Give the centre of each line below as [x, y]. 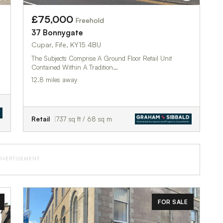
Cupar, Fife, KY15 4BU [66, 44]
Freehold [90, 20]
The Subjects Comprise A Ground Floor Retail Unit [102, 58]
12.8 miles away [54, 79]
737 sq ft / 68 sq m [84, 119]
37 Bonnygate [57, 32]
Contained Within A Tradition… [75, 67]
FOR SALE [173, 202]
